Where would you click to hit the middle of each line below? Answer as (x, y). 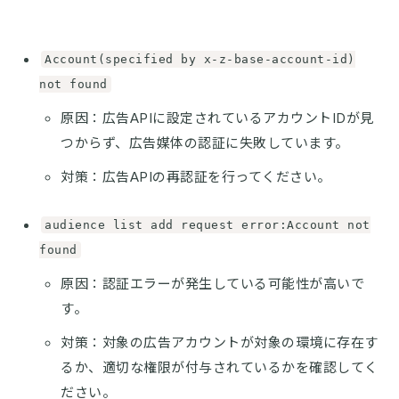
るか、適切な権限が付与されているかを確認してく (220, 367)
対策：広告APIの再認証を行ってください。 (196, 176)
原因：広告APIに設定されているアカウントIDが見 (217, 118)
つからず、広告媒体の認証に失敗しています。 (205, 142)
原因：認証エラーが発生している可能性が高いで (212, 283)
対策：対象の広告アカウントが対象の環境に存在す (220, 342)
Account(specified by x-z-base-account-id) (200, 59)
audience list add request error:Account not (208, 224)
